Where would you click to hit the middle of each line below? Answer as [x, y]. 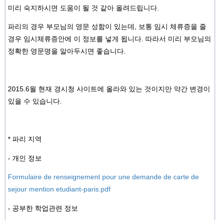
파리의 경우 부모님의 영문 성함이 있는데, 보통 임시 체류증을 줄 [107, 27]
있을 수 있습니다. [35, 101]
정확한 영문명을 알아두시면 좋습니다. [67, 51]
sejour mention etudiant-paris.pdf [59, 189]
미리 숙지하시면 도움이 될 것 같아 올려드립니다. [83, 8]
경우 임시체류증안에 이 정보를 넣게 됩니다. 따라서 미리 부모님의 [110, 39]
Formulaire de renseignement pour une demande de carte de [103, 177]
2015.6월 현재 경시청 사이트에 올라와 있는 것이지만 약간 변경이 [109, 89]
